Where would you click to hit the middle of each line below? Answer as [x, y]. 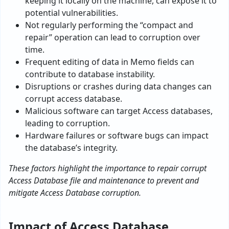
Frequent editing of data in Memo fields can [110, 62]
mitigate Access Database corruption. [75, 193]
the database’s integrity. [71, 148]
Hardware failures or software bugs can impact [117, 136]
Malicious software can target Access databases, [119, 111]
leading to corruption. [67, 123]
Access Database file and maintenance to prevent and [104, 181]
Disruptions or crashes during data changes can [118, 87]
